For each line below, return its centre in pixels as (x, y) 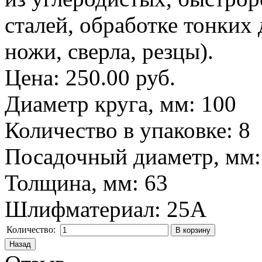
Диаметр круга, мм (97, 104)
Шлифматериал (80, 209)
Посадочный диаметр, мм (130, 157)
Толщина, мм (68, 183)
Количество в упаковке (116, 130)
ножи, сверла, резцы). (109, 51)
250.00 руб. (120, 78)
